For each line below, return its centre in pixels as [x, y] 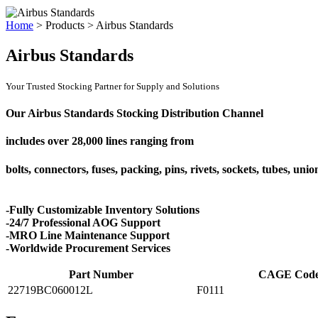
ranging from [160, 141]
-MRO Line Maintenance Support [88, 235]
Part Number [101, 274]
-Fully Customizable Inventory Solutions [103, 209]
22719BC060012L [50, 290]
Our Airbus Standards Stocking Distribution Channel [135, 114]
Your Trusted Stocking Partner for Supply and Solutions [113, 86]
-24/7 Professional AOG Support [83, 222]
